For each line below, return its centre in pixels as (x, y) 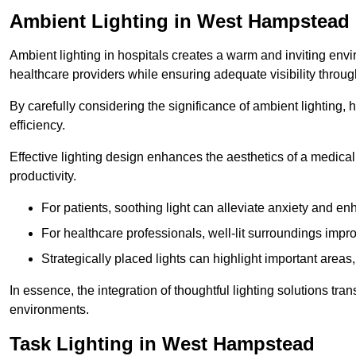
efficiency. (37, 125)
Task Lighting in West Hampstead (162, 343)
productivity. (43, 176)
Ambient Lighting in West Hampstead (180, 21)
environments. (49, 309)
